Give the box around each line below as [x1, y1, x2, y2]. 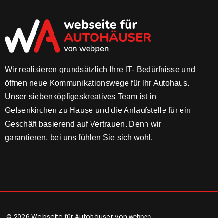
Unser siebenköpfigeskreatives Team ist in [5, 92, 157, 101]
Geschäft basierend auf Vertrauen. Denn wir [5, 119, 162, 128]
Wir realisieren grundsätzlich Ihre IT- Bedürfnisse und [5, 65, 196, 73]
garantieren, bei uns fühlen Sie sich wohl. [5, 133, 153, 142]
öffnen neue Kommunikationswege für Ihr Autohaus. [5, 78, 190, 87]
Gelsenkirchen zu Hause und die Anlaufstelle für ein [5, 106, 191, 114]
